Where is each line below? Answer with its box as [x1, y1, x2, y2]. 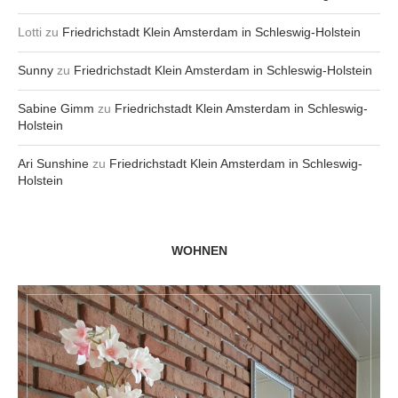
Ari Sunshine [18, 156, 89, 171]
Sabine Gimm [18, 101, 94, 116]
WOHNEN [171, 243, 227, 259]
